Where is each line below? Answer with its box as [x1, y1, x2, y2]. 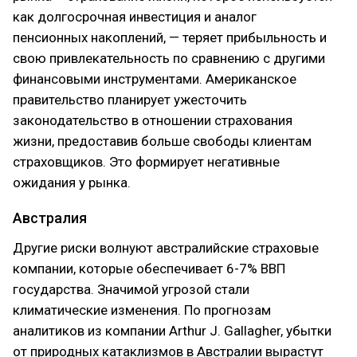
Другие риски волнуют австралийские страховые [13, 240, 319, 256]
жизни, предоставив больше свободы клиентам [13, 133, 312, 149]
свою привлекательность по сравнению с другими [13, 50, 325, 66]
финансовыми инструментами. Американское [13, 71, 296, 87]
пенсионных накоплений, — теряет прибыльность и [13, 29, 327, 45]
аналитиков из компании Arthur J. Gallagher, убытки [13, 323, 331, 339]
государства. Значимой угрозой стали [13, 281, 249, 297]
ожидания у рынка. [13, 175, 131, 190]
